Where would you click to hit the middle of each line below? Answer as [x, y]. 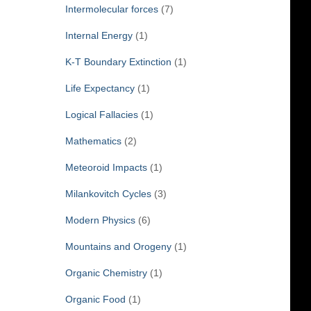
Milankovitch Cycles [108, 193]
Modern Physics [100, 220]
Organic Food [95, 299]
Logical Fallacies [101, 114]
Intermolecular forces [111, 9]
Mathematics [93, 141]
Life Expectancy [100, 88]
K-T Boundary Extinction [118, 61]
